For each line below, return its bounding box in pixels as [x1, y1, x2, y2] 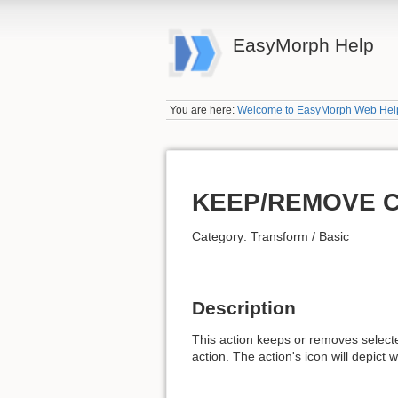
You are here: [170, 104, 238, 117]
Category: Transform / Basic [192, 228, 349, 243]
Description [192, 297, 296, 318]
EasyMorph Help [232, 35, 374, 55]
